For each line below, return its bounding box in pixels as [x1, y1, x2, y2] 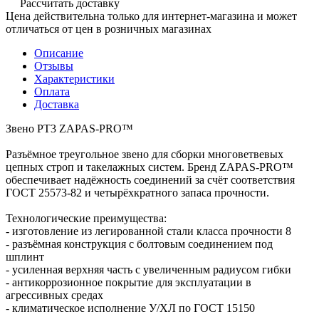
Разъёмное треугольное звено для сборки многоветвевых [6, 147, 283, 160]
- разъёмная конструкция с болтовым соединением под [6, 237, 273, 250]
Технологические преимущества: [6, 211, 167, 224]
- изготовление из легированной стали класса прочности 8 [6, 224, 291, 237]
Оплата [34, 85, 70, 98]
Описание [34, 46, 83, 59]
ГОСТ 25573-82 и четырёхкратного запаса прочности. [6, 186, 269, 199]
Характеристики [34, 72, 115, 85]
